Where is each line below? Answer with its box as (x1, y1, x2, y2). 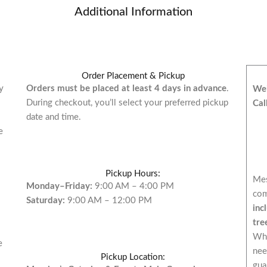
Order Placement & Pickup (81, 71, 185, 80)
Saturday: (26, 195, 65, 205)
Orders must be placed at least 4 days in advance (26, 83, 226, 93)
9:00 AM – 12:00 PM (64, 195, 152, 205)
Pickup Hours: (105, 169, 161, 178)
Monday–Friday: (26, 181, 92, 191)
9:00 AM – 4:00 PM (92, 181, 174, 191)
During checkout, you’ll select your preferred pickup (26, 98, 228, 107)
